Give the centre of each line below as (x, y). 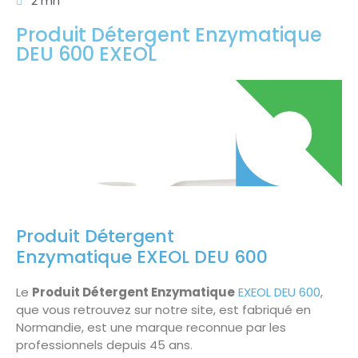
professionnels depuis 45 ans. (104, 345)
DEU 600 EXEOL (86, 54)
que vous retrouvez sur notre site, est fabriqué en (163, 310)
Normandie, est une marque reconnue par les (151, 328)
